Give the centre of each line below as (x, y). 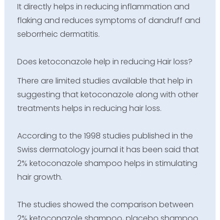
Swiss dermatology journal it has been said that (108, 149)
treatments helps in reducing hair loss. (89, 108)
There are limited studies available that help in (105, 81)
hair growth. (40, 177)
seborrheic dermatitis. (58, 34)
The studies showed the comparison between (105, 204)
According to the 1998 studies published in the (105, 136)
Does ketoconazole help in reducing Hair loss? (105, 61)
